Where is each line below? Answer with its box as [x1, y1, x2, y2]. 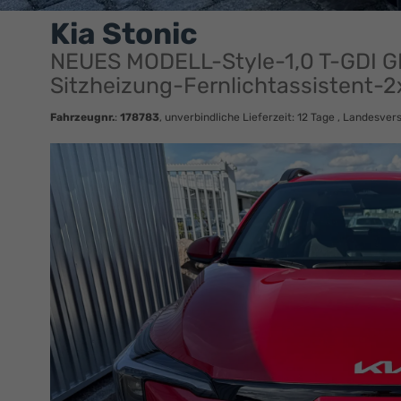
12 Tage [297, 111, 335, 124]
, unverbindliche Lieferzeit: [159, 111, 297, 124]
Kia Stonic [50, 15, 198, 51]
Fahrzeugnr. [50, 111, 115, 124]
